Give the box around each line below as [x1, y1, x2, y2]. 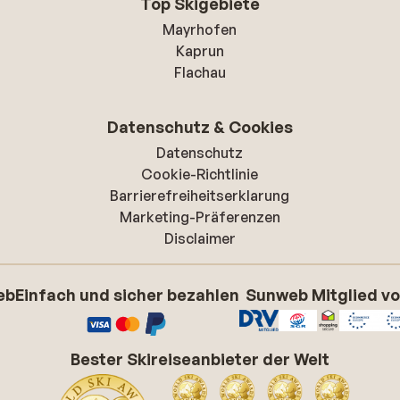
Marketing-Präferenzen [119, 208, 280, 226]
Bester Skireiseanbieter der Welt [71, 349, 329, 369]
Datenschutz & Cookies [106, 117, 293, 137]
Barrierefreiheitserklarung [110, 187, 290, 204]
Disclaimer [163, 229, 236, 247]
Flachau [173, 63, 226, 81]
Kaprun [175, 42, 224, 60]
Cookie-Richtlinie [141, 165, 259, 183]
